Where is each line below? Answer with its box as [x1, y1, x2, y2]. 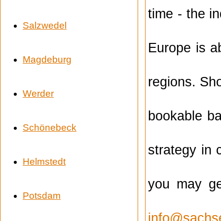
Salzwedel [23, 20, 67, 31]
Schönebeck [23, 122, 76, 133]
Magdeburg [23, 54, 72, 65]
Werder [23, 88, 54, 99]
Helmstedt [23, 156, 66, 167]
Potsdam [23, 190, 61, 201]
